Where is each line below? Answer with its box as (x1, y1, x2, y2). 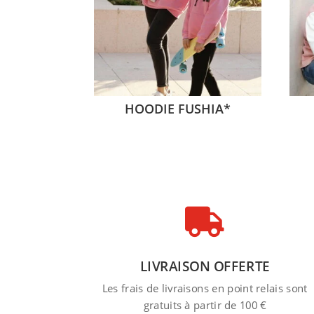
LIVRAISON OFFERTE (139, 257, 270, 275)
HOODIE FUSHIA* (124, 100, 231, 117)
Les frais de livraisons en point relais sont (102, 281, 308, 296)
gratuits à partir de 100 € (143, 298, 266, 313)
